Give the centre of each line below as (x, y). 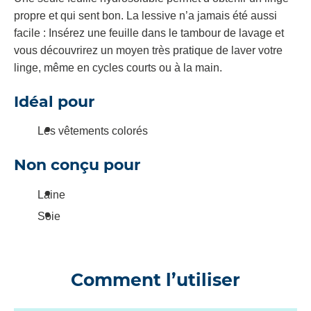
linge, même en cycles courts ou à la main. (118, 67)
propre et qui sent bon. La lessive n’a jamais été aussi (145, 15)
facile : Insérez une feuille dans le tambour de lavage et (149, 33)
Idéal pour (54, 101)
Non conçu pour (77, 165)
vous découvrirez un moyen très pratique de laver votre (148, 50)
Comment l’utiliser (155, 279)
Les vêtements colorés (94, 131)
